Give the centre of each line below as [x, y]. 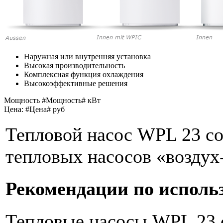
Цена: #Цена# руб [34, 109]
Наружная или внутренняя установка [87, 56]
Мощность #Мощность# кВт [52, 100]
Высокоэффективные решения [76, 83]
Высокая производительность [74, 65]
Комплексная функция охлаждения [84, 74]
